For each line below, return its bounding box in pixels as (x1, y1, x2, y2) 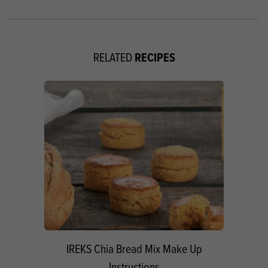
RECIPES (134, 48, 175, 66)
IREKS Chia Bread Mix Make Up (66, 240, 202, 257)
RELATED (93, 48, 135, 65)
